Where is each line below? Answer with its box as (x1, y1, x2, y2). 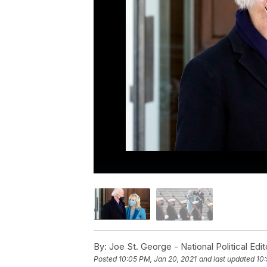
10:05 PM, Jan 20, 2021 (119, 254, 197, 263)
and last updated (199, 254, 254, 263)
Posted (94, 254, 119, 263)
